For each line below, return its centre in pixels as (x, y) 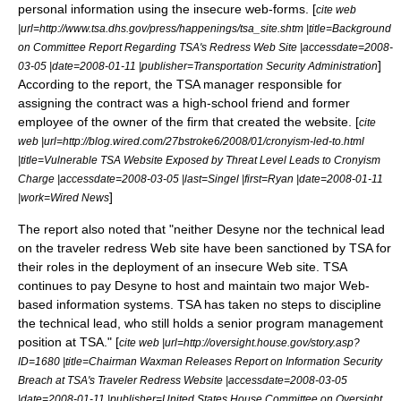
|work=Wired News (64, 197)
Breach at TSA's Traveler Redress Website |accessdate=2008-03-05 (183, 380)
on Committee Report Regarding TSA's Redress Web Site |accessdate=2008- (205, 47)
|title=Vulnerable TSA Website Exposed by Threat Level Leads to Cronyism (199, 159)
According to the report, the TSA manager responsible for (180, 84)
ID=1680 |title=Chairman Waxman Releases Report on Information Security (200, 361)
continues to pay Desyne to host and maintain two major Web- (194, 285)
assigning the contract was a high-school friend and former (184, 102)
